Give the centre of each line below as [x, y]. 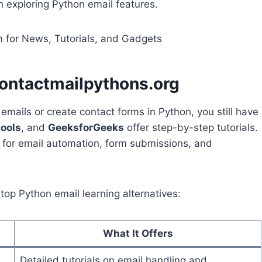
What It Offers [138, 234]
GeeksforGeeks [86, 128]
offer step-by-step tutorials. [191, 128]
